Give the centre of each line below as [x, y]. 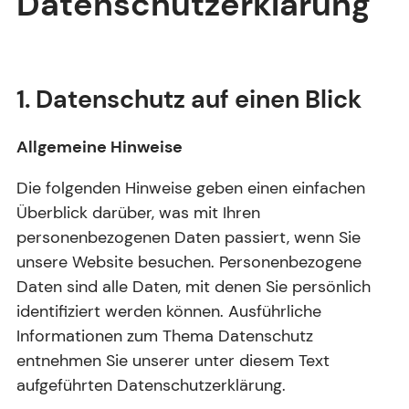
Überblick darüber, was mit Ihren [138, 212]
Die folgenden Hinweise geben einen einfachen [191, 188]
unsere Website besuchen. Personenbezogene [189, 262]
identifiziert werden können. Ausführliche [169, 311]
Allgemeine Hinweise [100, 147]
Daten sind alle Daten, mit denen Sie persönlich [194, 286]
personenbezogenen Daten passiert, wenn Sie [189, 237]
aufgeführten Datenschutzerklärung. [151, 385]
